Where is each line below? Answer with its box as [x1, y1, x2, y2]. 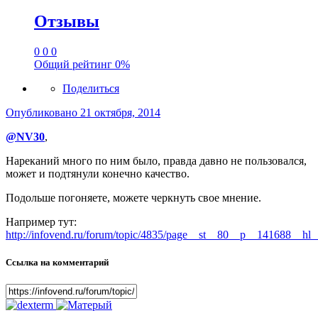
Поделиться [62, 82, 119, 94]
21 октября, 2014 [80, 106, 160, 119]
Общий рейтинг [34, 57, 115, 70]
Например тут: [6, 215, 77, 228]
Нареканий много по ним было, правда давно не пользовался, [6, 154, 307, 167]
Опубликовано [6, 106, 80, 119]
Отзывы [34, 11, 99, 31]
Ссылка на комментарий [6, 257, 109, 268]
